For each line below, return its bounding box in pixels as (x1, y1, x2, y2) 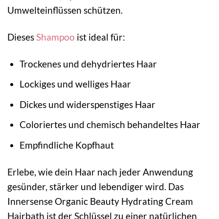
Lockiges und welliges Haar (19, 78, 131, 90)
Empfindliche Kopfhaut (19, 139, 114, 151)
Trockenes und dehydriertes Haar (19, 58, 157, 69)
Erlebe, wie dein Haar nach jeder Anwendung (7, 166, 193, 177)
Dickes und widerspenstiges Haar (19, 98, 155, 110)
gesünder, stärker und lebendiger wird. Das (7, 180, 184, 192)
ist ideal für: (75, 31, 125, 43)
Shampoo (36, 31, 75, 43)
